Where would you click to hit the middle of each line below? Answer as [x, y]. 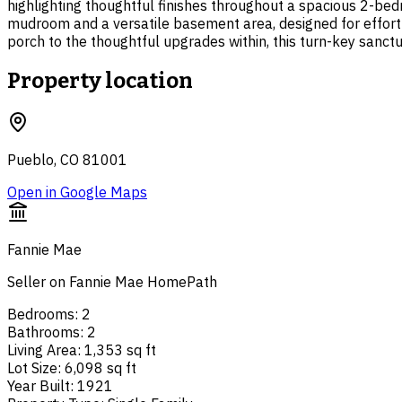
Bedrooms [41, 314]
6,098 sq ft [100, 367]
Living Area [42, 350]
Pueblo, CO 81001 [67, 159]
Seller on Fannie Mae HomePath [112, 281]
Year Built [39, 385]
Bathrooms [44, 332]
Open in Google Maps [77, 192]
